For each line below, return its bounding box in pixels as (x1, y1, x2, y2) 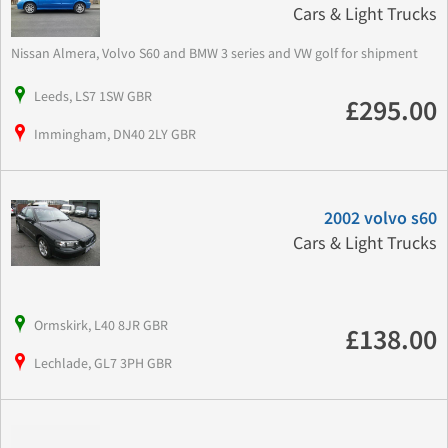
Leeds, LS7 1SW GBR (34, 87, 152, 106)
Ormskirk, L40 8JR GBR (34, 316, 168, 335)
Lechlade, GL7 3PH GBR (34, 354, 172, 373)
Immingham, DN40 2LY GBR (34, 125, 196, 144)
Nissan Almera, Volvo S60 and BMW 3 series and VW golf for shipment (11, 44, 424, 63)
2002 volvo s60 (323, 208, 437, 230)
